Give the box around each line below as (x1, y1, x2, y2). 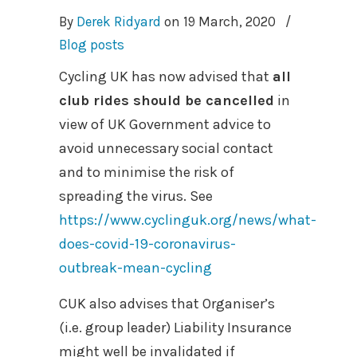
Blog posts (59, 36, 124, 53)
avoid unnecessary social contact (59, 139, 273, 157)
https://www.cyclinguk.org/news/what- (59, 210, 316, 229)
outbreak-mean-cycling (59, 258, 212, 277)
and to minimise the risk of (59, 163, 234, 181)
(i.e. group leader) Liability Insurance (59, 318, 292, 336)
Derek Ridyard (76, 13, 161, 29)
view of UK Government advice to (59, 115, 271, 133)
